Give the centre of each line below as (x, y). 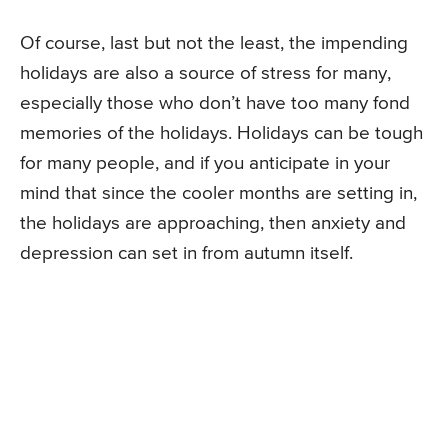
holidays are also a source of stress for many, (205, 73)
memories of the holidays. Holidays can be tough (221, 133)
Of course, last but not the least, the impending (214, 43)
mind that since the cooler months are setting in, (218, 193)
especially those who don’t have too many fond (215, 103)
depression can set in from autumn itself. (186, 253)
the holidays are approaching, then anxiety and (213, 223)
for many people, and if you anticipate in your (205, 163)
